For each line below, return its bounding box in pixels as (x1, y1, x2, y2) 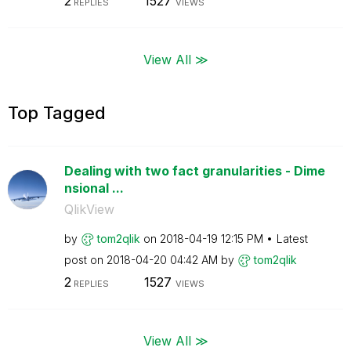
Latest (276, 231, 308, 245)
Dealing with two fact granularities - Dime (63, 162, 325, 179)
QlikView (63, 201, 114, 217)
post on (63, 252, 107, 266)
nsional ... (63, 179, 124, 196)
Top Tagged (8, 102, 106, 123)
